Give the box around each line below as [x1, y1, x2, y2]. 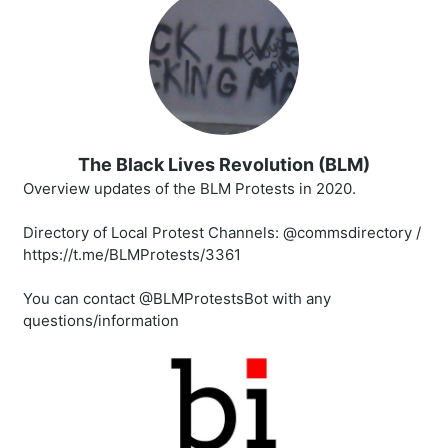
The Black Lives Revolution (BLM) [78, 154, 370, 176]
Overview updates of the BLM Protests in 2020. [23, 179, 356, 199]
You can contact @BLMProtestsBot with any [23, 289, 331, 309]
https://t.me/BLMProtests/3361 [23, 245, 241, 265]
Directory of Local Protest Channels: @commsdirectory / [23, 223, 421, 243]
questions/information [23, 311, 179, 331]
